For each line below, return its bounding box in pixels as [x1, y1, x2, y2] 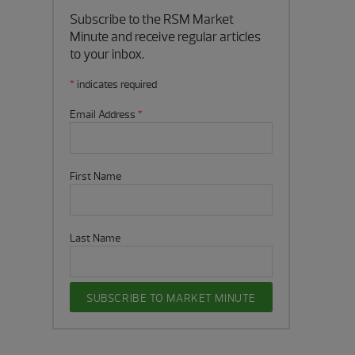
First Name [70, 170, 121, 183]
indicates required [74, 78, 157, 91]
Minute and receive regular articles [70, 29, 261, 45]
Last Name [70, 231, 120, 245]
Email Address [70, 108, 138, 121]
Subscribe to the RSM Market [70, 11, 234, 28]
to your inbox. [70, 46, 144, 63]
